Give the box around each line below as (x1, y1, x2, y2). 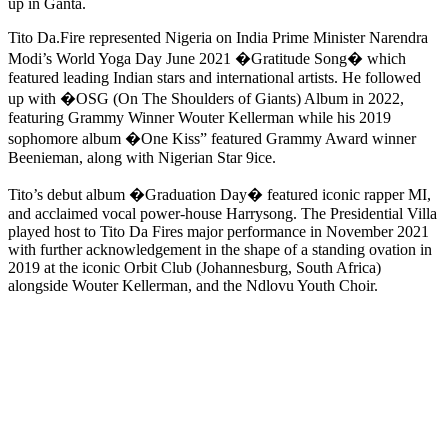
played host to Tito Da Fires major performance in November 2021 (8, 223, 429, 241)
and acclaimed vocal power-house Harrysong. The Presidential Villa (8, 205, 437, 223)
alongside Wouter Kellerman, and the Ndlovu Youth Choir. (8, 277, 378, 295)
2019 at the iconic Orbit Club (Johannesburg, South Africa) (8, 259, 381, 277)
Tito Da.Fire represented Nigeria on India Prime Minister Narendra (8, 29, 428, 47)
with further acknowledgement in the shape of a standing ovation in (8, 241, 432, 259)
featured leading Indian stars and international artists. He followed (8, 69, 421, 87)
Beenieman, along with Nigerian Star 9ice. (8, 149, 276, 167)
